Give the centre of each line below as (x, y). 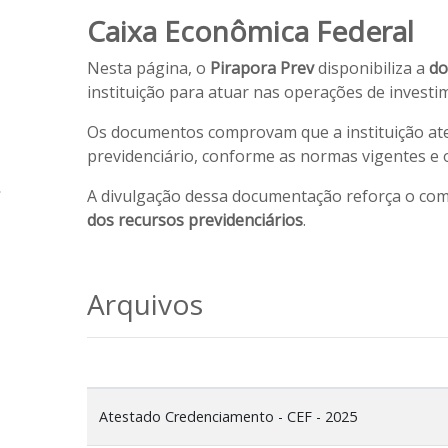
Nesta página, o (148, 68)
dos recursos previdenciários (195, 220)
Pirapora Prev (262, 68)
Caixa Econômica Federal (250, 31)
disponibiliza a (371, 68)
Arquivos (145, 304)
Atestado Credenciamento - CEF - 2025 (228, 416)
